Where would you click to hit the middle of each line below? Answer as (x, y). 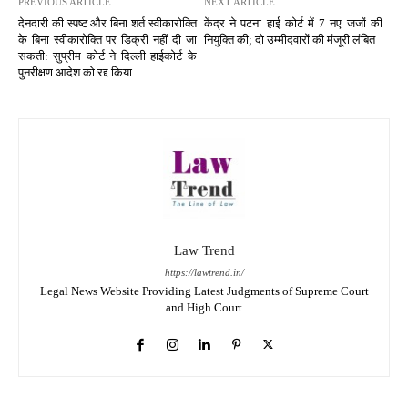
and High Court (204, 308)
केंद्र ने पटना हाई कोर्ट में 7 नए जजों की (293, 24)
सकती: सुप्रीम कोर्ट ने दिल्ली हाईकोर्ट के (107, 56)
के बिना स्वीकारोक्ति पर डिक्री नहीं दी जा (107, 40)
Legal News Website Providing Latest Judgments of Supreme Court (204, 291)
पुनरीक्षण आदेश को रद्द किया (75, 73)
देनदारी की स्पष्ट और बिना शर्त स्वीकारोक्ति (107, 24)
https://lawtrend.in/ (204, 273)
